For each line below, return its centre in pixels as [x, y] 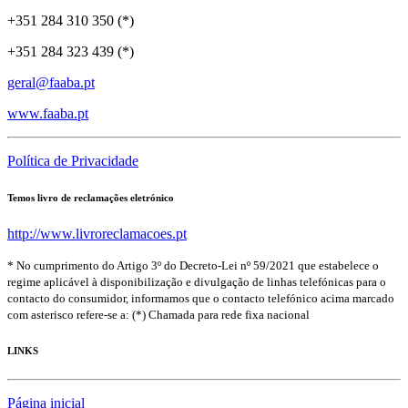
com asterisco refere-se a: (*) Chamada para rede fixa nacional [158, 315]
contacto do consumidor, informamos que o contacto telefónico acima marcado [201, 299]
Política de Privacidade [73, 161]
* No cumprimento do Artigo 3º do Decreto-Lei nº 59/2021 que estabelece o [193, 266]
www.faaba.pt [48, 114]
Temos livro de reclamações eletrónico [91, 198]
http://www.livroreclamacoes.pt [97, 234]
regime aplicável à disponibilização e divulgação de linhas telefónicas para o [197, 282]
